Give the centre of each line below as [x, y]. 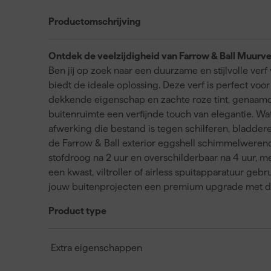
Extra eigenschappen [96, 248]
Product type [77, 211]
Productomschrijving [95, 21]
